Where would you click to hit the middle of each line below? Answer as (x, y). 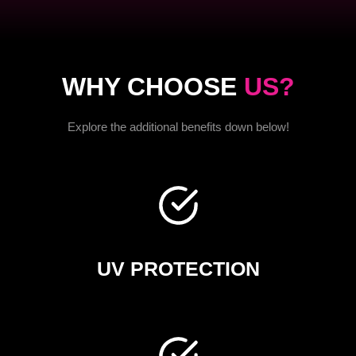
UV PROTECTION (178, 269)
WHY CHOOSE (153, 87)
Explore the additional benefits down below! (178, 127)
